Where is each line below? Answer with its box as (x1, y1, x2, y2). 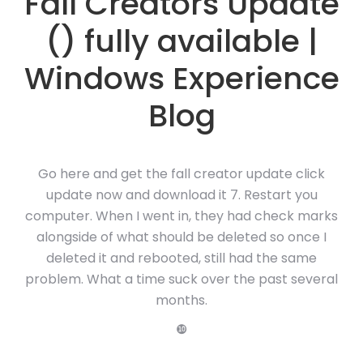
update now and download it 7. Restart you (45, 186, 318, 204)
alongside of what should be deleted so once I (36, 228, 327, 246)
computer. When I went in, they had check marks (25, 207, 338, 225)
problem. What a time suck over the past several (25, 270, 338, 288)
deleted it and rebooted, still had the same (46, 249, 317, 267)
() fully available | (45, 19, 318, 62)
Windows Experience (23, 57, 340, 100)
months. (156, 291, 207, 310)
